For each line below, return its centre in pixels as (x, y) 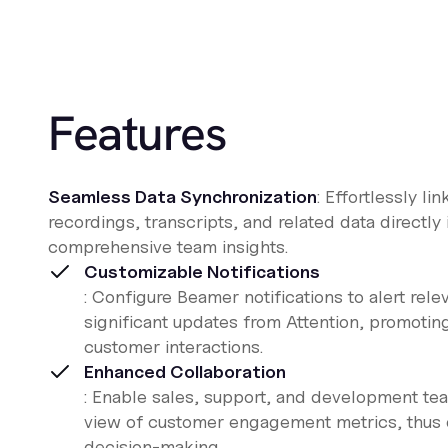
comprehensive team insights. (168, 246)
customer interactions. (173, 346)
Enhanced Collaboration (185, 371)
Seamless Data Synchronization (182, 196)
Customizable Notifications (202, 271)
